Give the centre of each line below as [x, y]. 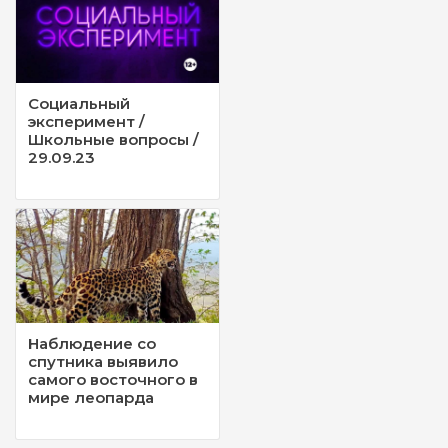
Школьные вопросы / [113, 140]
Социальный [79, 104]
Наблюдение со [92, 344]
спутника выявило [103, 362]
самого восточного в [113, 380]
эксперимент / [86, 122]
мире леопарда [91, 398]
